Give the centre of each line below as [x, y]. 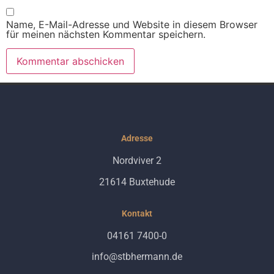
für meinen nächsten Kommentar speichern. [106, 35]
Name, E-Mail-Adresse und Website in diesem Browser [132, 25]
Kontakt [137, 213]
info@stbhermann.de [137, 257]
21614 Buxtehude [137, 182]
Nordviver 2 [137, 161]
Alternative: [32, 91]
